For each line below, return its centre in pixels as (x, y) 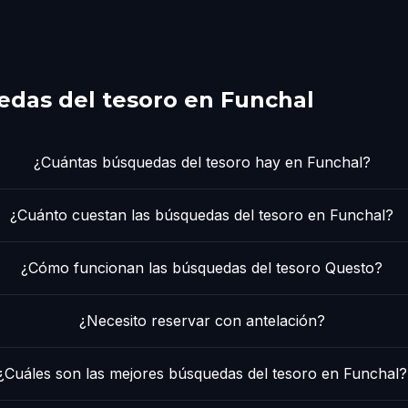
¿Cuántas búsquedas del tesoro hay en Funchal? (202, 162)
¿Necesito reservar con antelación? (202, 320)
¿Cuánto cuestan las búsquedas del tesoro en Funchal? (202, 214)
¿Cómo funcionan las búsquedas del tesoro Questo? (202, 267)
